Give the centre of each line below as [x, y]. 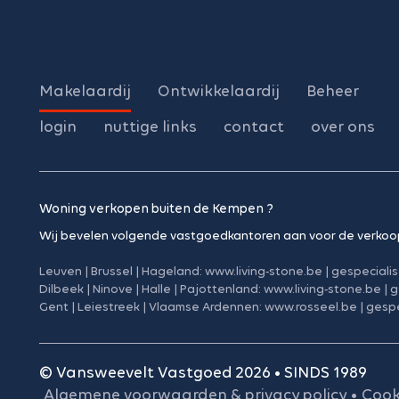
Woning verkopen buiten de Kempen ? [156, 208]
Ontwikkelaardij [219, 90]
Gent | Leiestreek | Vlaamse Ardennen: [152, 306]
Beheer [333, 90]
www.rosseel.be [311, 306]
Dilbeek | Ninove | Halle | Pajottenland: [151, 289]
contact [254, 126]
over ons [343, 126]
